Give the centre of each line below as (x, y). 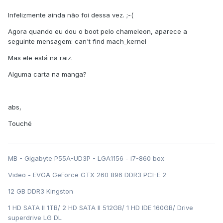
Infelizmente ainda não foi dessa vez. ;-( (71, 15)
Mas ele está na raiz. (40, 57)
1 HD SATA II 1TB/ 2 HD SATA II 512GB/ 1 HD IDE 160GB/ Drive (101, 208)
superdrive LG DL (35, 218)
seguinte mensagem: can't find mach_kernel (77, 41)
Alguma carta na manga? (47, 74)
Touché (20, 123)
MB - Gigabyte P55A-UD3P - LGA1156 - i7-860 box (86, 159)
